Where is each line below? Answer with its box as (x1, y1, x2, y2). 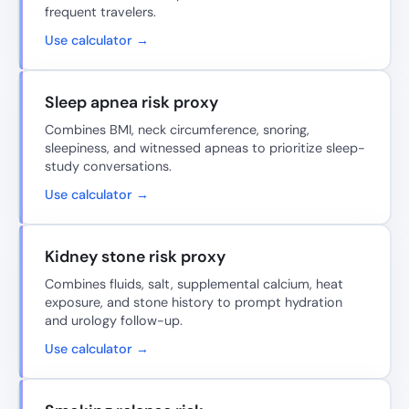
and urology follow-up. (45, 311, 183, 329)
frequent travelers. (45, 4, 156, 21)
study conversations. (45, 158, 172, 175)
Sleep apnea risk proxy (45, 92, 218, 113)
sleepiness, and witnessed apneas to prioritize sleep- (45, 140, 365, 157)
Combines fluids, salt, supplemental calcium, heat (45, 275, 343, 292)
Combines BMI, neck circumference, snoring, (45, 121, 309, 139)
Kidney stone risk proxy (45, 246, 225, 267)
